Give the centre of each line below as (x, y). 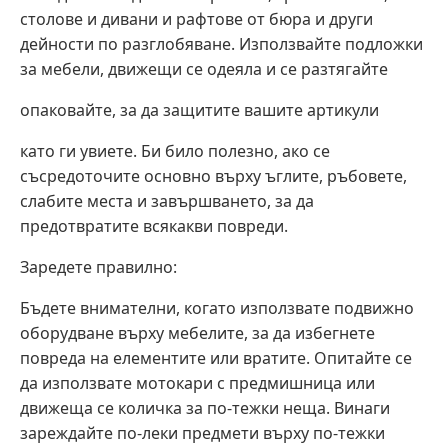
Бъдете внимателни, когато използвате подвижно (217, 308)
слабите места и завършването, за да (167, 201)
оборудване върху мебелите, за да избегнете (197, 333)
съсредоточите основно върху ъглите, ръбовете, (213, 176)
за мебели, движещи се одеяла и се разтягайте (204, 69)
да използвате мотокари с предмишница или (197, 383)
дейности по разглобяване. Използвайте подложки (221, 44)
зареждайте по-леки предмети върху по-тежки (202, 433)
